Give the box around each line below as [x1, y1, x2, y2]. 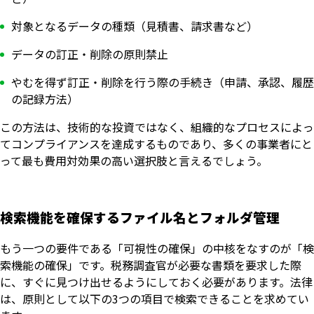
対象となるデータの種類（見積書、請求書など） [11, 18, 258, 35]
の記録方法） [11, 90, 78, 108]
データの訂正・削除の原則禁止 [11, 46, 168, 63]
